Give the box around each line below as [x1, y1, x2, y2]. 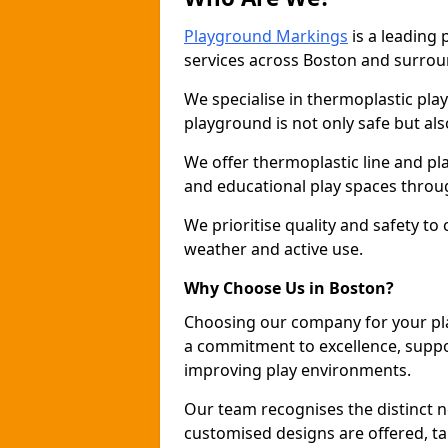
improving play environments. [184, 359, 411, 381]
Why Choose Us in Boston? [184, 277, 394, 299]
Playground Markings [184, 25, 348, 47]
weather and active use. [184, 238, 363, 260]
